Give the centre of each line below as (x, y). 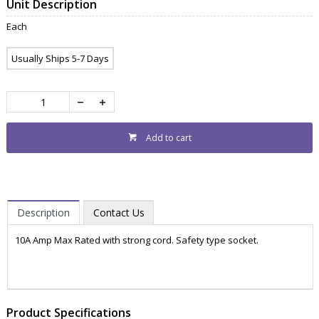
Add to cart (168, 138)
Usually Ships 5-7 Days (60, 59)
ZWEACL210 (40, 257)
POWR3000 (38, 273)
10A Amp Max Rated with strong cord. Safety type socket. (136, 240)
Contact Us (119, 213)
